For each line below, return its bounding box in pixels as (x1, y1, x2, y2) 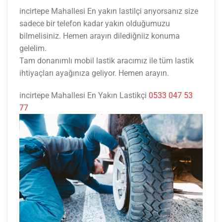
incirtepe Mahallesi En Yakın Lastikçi (19, 91, 149, 101)
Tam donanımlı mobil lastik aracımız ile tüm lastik (19, 55, 194, 65)
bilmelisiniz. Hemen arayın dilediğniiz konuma (19, 31, 180, 41)
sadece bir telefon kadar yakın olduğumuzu (19, 18, 170, 28)
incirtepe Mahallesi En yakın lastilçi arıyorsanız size (19, 6, 198, 16)
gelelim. (19, 43, 47, 53)
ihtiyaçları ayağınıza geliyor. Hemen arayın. (19, 68, 169, 78)
